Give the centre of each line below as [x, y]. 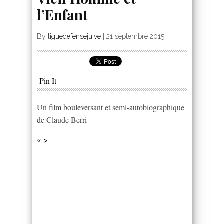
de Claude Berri [62, 120]
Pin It [48, 81]
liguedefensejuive [74, 37]
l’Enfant [62, 15]
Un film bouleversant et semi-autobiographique [111, 107]
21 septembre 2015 [135, 37]
